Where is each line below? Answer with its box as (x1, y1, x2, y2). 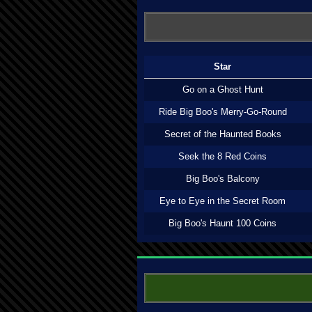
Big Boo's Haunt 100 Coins (169, 218, 276, 228)
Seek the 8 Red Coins (178, 151, 267, 162)
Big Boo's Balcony (185, 173, 260, 184)
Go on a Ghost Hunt (182, 84, 263, 95)
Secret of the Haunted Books (164, 129, 281, 139)
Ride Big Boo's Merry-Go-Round (158, 107, 287, 117)
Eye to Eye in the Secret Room (159, 196, 286, 206)
